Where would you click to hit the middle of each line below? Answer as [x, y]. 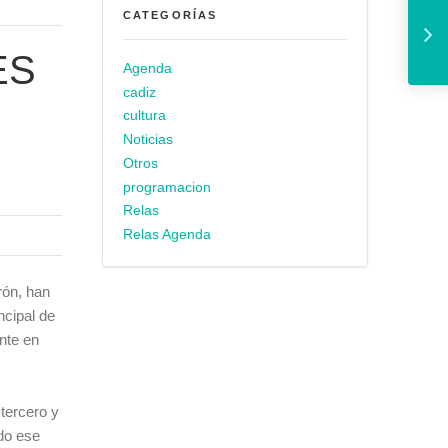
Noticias [148, 140]
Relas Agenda [167, 234]
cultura [144, 116]
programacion [167, 187]
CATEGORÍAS [170, 14]
